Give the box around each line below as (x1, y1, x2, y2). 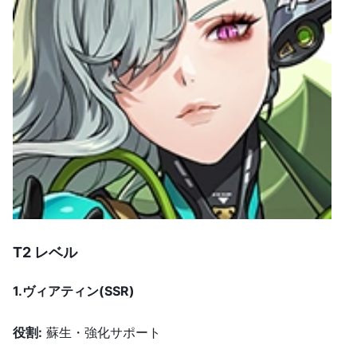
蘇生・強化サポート (42, 324, 161, 341)
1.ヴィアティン (13, 283, 99, 300)
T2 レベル (13, 244, 77, 261)
